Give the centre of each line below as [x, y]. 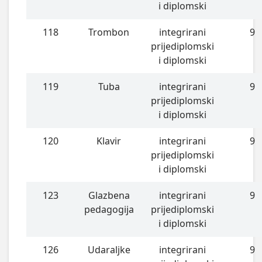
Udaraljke [109, 249]
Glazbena [109, 195]
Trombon [109, 32]
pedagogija [109, 209]
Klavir [109, 141]
